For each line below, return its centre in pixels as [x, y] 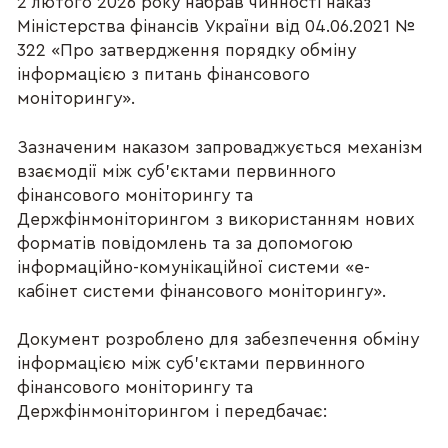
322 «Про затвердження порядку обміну [187, 51]
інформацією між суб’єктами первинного [191, 363]
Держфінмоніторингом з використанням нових [216, 219]
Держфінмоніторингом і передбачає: [172, 411]
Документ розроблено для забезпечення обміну [218, 339]
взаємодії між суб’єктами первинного [177, 171]
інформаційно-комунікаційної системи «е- [194, 267]
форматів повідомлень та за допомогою [185, 243]
